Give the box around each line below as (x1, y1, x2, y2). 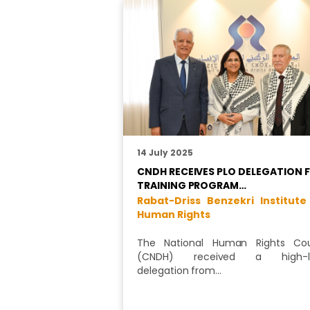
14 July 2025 (137, 147, 193, 159)
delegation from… (137, 264, 222, 278)
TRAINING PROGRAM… (137, 179, 247, 193)
